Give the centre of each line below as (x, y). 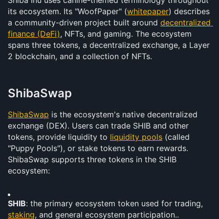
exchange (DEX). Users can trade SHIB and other (98, 126)
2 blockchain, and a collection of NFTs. (80, 56)
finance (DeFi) (34, 34)
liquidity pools (136, 137)
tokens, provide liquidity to (59, 137)
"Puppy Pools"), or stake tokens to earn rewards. (98, 148)
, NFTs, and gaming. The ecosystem (126, 34)
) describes (189, 11)
